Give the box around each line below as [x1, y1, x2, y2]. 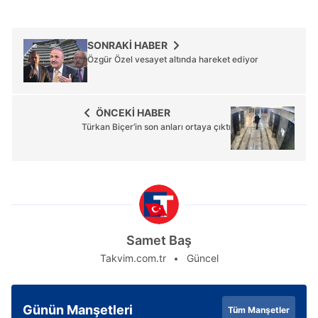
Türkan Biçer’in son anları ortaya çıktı [82, 121, 231, 132]
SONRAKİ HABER [87, 38, 168, 51]
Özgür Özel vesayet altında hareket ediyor [87, 53, 258, 65]
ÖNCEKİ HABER [96, 106, 170, 119]
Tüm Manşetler [228, 304, 290, 315]
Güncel [186, 251, 219, 264]
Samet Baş [126, 232, 192, 248]
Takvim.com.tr [99, 251, 166, 264]
